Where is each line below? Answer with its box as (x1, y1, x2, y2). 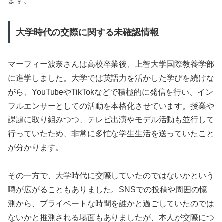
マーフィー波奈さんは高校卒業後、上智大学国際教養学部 (8, 60, 214, 69)
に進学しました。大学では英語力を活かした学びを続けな (8, 74, 214, 83)
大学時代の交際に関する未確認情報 (15, 27, 159, 38)
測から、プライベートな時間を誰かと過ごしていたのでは (8, 199, 214, 208)
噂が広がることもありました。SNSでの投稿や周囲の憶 (8, 185, 207, 194)
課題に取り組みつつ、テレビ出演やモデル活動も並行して (8, 115, 214, 124)
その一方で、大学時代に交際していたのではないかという (8, 171, 214, 180)
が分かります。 (8, 143, 63, 152)
